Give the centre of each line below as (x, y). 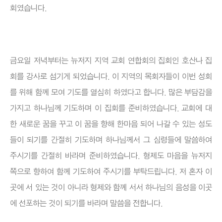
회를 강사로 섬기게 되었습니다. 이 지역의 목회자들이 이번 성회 (111, 77)
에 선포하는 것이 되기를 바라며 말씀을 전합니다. (87, 204)
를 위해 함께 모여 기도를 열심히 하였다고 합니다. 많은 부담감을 (111, 93)
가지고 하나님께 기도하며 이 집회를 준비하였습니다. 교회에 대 (111, 109)
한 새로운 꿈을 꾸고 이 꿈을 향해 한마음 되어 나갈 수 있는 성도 (111, 124)
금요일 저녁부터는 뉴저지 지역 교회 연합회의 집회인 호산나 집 (111, 61)
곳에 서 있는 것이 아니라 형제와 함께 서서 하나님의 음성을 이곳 (111, 188)
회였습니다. (28, 8)
